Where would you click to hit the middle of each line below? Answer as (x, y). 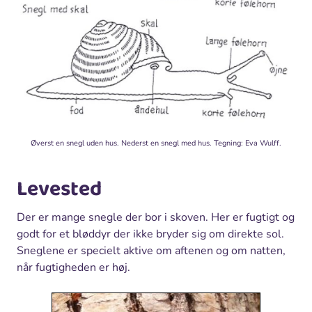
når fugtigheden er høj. (73, 267)
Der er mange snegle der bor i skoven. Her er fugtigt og (156, 217)
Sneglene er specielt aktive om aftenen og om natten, (151, 250)
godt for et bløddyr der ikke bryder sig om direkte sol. (150, 234)
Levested (59, 189)
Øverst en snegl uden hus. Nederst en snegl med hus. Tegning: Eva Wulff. (156, 143)
